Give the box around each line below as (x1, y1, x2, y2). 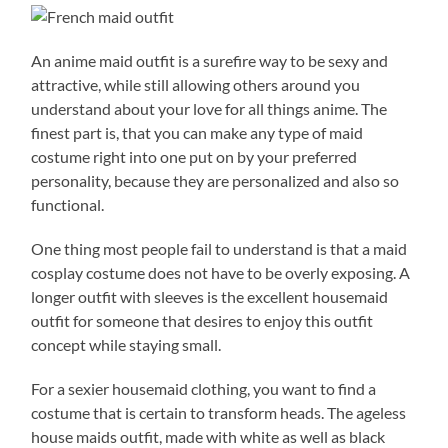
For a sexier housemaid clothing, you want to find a (31, 378, 377, 398)
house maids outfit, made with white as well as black (31, 426, 386, 446)
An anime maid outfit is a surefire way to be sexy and (31, 50, 389, 70)
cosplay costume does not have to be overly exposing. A (31, 262, 411, 282)
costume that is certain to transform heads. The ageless (31, 402, 407, 422)
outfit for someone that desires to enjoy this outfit (31, 310, 374, 330)
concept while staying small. (31, 334, 222, 354)
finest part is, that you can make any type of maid (31, 122, 364, 142)
